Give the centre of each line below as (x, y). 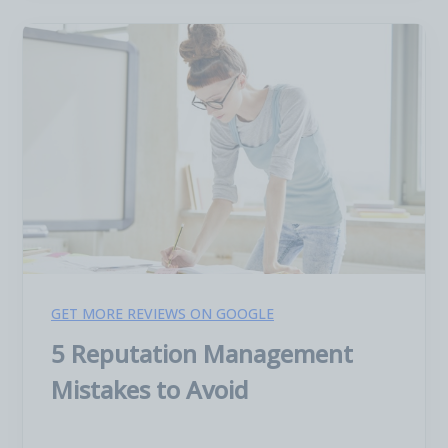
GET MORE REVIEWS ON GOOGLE (162, 313)
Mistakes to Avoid (149, 389)
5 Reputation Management (202, 353)
